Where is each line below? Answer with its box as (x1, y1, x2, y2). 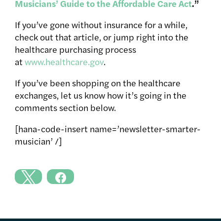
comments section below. (15, 101, 116, 114)
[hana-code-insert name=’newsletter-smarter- (15, 122, 201, 135)
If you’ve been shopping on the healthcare (15, 76, 181, 89)
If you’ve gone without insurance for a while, (15, 18, 187, 31)
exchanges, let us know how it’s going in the (15, 89, 186, 102)
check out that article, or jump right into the (15, 31, 188, 43)
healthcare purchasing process (15, 43, 136, 56)
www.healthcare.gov (25, 55, 104, 68)
